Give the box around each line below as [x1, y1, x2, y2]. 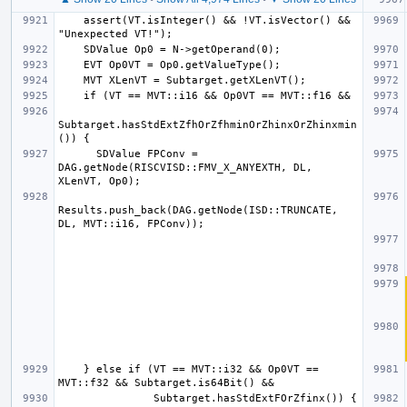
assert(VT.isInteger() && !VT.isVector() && [58, 14, 84, 26]
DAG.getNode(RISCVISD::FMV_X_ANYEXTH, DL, [58, 161, 313, 174]
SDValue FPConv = [58, 147, 96, 160]
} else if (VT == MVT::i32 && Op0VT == [58, 362, 84, 375]
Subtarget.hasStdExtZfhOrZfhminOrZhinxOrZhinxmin [58, 118, 357, 131]
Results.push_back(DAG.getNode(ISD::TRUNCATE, [58, 203, 338, 216]
